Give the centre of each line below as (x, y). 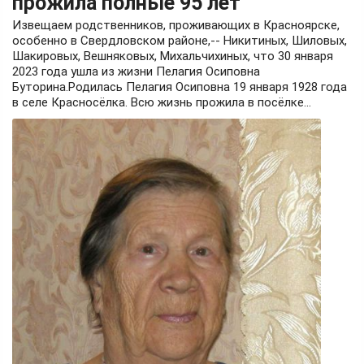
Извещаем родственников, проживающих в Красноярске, (176, 25)
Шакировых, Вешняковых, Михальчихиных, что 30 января (173, 56)
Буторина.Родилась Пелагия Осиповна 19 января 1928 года (180, 87)
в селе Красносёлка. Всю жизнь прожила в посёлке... (162, 102)
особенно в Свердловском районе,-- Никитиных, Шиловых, (180, 40)
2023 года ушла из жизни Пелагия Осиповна (136, 71)
